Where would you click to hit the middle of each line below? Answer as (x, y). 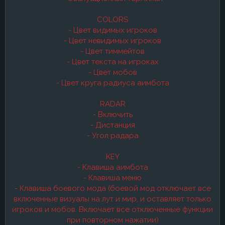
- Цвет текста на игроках (113, 62)
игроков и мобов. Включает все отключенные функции (113, 209)
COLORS (113, 20)
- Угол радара (113, 136)
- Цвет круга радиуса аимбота (113, 83)
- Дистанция (113, 125)
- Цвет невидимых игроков (113, 41)
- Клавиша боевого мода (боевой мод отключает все (113, 188)
